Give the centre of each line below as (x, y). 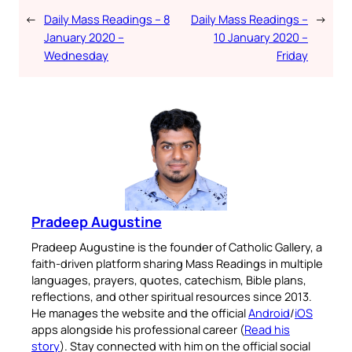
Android (269, 313)
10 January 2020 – (261, 37)
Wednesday (76, 55)
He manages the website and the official (140, 313)
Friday (292, 55)
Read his (267, 330)
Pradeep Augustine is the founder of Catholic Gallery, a (177, 247)
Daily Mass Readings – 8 (107, 19)
